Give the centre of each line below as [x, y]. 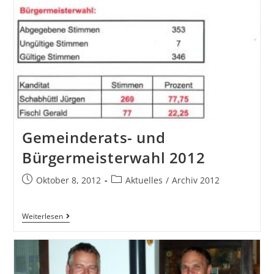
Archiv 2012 [195, 180]
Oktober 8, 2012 [68, 180]
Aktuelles [144, 180]
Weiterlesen [42, 217]
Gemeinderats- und [94, 138]
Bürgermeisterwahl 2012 [113, 158]
